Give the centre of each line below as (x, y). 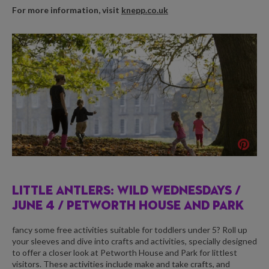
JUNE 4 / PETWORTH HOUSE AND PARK (128, 206)
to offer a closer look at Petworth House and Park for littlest (125, 253)
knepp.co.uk (145, 10)
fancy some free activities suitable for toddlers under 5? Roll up (130, 230)
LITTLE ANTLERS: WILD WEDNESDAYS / (126, 191)
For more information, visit (67, 10)
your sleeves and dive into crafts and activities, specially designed (134, 241)
